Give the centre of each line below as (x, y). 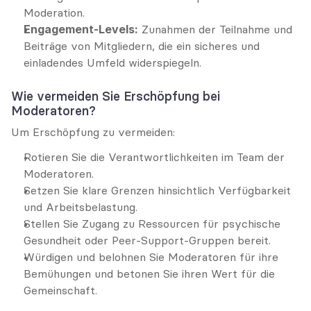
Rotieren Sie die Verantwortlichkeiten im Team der (154, 157)
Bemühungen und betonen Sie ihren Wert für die (149, 274)
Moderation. (54, 12)
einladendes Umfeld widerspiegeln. (112, 62)
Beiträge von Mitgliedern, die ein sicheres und (142, 46)
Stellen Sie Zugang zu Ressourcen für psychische (152, 224)
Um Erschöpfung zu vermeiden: (93, 132)
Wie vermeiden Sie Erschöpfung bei (116, 96)
